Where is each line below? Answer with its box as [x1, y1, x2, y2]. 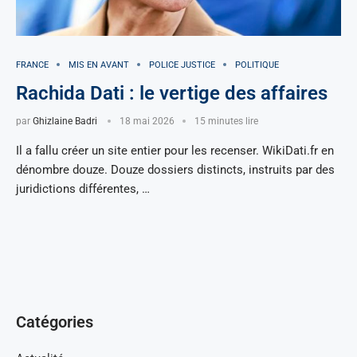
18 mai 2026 [120, 115, 175, 127]
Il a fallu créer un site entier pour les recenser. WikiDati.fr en [16, 143, 334, 158]
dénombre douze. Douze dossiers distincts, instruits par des [16, 162, 335, 177]
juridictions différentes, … [16, 181, 150, 196]
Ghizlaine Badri [33, 115, 97, 127]
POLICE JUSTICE [149, 59, 215, 70]
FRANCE [16, 59, 49, 70]
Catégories [16, 312, 93, 331]
